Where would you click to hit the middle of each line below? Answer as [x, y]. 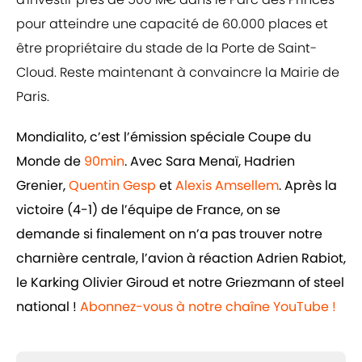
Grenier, [42, 186]
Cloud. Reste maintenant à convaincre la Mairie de [178, 73]
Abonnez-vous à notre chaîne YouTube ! [208, 307]
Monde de [50, 162]
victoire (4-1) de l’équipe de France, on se [148, 210]
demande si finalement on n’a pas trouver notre [169, 234]
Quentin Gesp [112, 186]
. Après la [308, 186]
